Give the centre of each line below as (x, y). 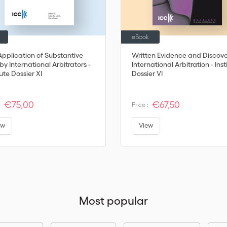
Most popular (113, 200)
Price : (140, 104)
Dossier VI (147, 73)
